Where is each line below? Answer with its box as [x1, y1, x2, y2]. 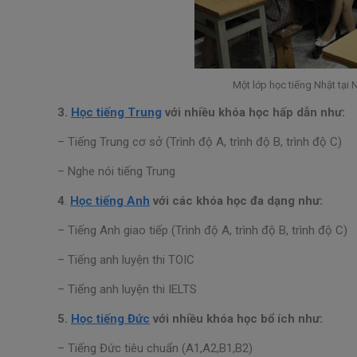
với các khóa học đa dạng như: [150, 193, 323, 208]
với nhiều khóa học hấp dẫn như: [162, 104, 345, 120]
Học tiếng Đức [71, 311, 150, 326]
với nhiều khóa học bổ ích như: [150, 311, 323, 326]
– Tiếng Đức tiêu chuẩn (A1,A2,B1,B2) [57, 340, 253, 355]
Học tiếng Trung [71, 104, 162, 120]
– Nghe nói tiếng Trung [57, 163, 175, 178]
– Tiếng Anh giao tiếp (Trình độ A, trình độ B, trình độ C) [57, 222, 347, 237]
